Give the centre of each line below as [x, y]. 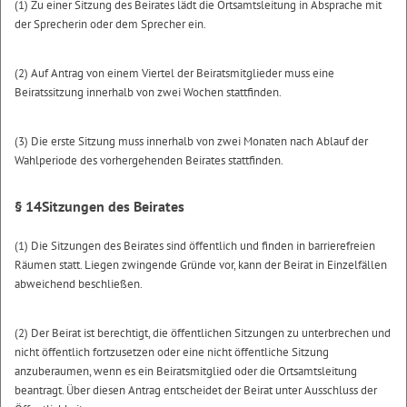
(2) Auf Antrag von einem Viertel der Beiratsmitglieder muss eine [174, 73]
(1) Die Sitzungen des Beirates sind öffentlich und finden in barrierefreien [195, 245]
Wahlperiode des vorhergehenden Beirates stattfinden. [149, 160]
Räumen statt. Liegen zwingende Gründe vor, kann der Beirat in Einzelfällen [201, 264]
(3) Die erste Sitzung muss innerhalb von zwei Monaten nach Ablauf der [191, 141]
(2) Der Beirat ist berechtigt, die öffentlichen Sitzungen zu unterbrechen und [203, 333]
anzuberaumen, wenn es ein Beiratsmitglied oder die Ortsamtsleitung [186, 371]
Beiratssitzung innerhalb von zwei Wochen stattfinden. [148, 92]
